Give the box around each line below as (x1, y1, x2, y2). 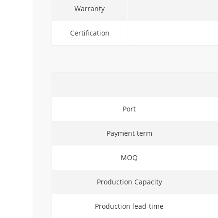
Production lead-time (95, 201, 164, 211)
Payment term (106, 128, 152, 138)
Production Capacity (96, 177, 162, 186)
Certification (70, 28, 109, 37)
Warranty (74, 3, 105, 13)
